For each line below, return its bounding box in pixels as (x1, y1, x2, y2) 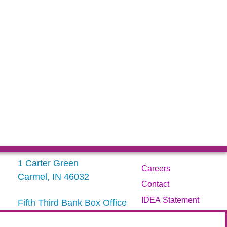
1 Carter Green (17, 158, 79, 168)
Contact (141, 179, 169, 188)
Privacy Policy (141, 211, 193, 220)
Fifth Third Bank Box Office (17, 197, 127, 208)
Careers (141, 164, 170, 173)
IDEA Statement (141, 195, 199, 204)
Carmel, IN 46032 (17, 171, 89, 182)
